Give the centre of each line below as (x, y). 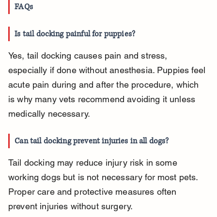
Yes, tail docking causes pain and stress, (89, 56)
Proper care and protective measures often (93, 192)
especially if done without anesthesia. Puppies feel (108, 70)
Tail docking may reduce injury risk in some (94, 163)
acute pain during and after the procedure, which (105, 85)
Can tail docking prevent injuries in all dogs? (92, 141)
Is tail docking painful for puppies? (75, 34)
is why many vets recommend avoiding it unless (103, 99)
